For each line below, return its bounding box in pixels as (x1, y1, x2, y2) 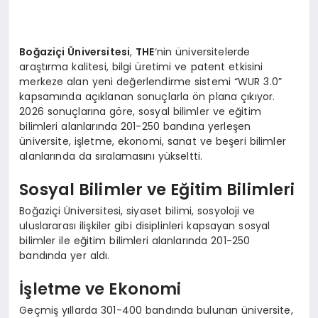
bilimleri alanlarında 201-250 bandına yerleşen (19, 119, 251, 133)
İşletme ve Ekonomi (19, 278, 182, 301)
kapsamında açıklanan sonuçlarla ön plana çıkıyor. (19, 89, 275, 104)
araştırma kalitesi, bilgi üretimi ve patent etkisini (19, 59, 263, 74)
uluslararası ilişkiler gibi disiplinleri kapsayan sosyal (19, 218, 270, 233)
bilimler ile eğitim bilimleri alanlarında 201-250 (19, 233, 251, 248)
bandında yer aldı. (19, 248, 110, 263)
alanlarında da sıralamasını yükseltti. (19, 148, 203, 163)
